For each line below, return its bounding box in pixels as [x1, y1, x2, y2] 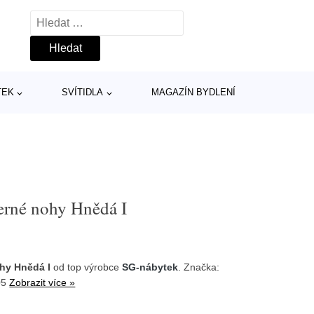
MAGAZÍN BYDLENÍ [151, 87, 235, 97]
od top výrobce [50, 261, 123, 273]
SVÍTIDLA [62, 87, 104, 97]
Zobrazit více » [9, 276, 76, 288]
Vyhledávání [30, 13, 92, 25]
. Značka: [178, 261, 220, 273]
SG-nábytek [122, 261, 179, 273]
